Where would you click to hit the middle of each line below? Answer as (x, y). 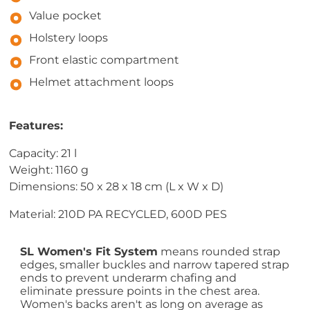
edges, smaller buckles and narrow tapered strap (155, 265)
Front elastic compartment (104, 60)
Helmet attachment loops (102, 82)
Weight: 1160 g (49, 170)
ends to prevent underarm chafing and (129, 278)
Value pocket (66, 16)
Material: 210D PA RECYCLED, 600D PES (118, 215)
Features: (36, 126)
